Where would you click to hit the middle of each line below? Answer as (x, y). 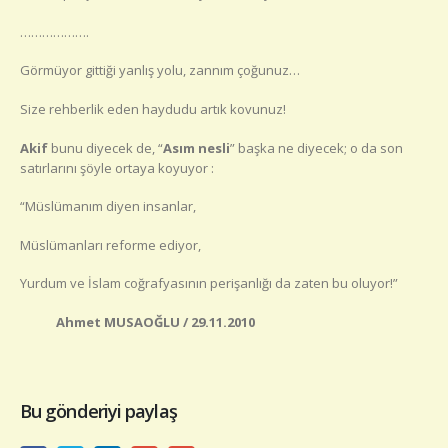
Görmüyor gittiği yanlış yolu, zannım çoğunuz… (160, 70)
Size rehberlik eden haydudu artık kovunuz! (153, 109)
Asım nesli (196, 147)
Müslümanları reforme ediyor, (110, 244)
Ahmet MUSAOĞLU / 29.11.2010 (137, 321)
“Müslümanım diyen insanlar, (108, 206)
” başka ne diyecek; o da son (316, 147)
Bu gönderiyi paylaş (98, 411)
